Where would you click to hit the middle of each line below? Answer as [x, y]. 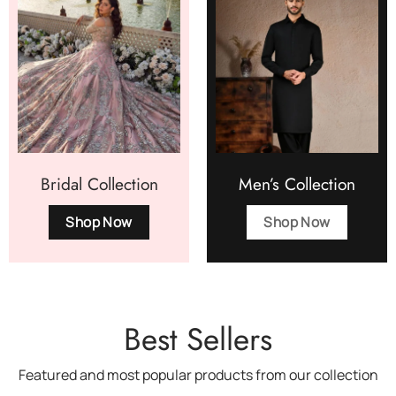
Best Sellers [198, 339]
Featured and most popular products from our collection [198, 375]
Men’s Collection [297, 183]
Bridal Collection [99, 183]
